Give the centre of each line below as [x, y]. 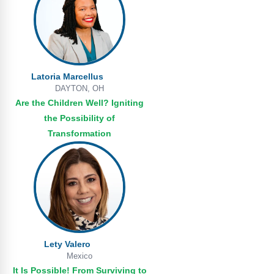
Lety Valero [67, 244]
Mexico [80, 256]
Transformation [80, 133]
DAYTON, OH [80, 88]
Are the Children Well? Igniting [80, 103]
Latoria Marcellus [67, 76]
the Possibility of [80, 118]
